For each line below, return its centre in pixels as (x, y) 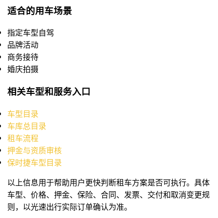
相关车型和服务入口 (49, 91)
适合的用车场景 (40, 10)
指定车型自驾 (31, 33)
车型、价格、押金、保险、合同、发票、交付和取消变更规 (109, 194)
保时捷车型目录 (35, 162)
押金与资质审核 (35, 150)
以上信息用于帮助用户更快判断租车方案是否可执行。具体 (109, 182)
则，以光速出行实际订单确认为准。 (70, 206)
